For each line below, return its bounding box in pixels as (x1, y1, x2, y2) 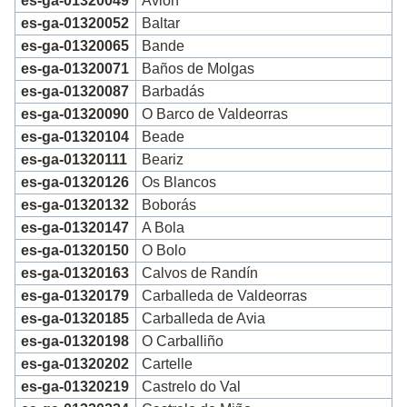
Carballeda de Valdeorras (142, 288, 308, 304)
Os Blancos (142, 174, 217, 191)
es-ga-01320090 (21, 106, 130, 123)
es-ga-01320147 (21, 220, 130, 236)
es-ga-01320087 (21, 84, 130, 100)
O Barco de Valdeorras (142, 106, 289, 123)
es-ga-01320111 (21, 152, 128, 168)
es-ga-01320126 (21, 174, 130, 191)
